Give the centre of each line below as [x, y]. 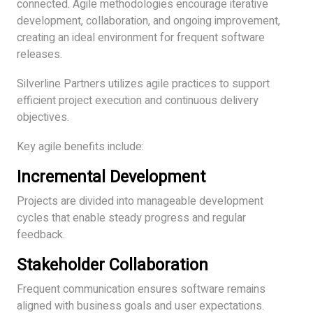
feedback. [41, 234]
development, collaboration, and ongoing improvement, [148, 21]
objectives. [43, 117]
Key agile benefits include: [80, 146]
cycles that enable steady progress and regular [131, 218]
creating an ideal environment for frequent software [141, 37]
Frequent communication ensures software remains [141, 289]
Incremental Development [111, 177]
